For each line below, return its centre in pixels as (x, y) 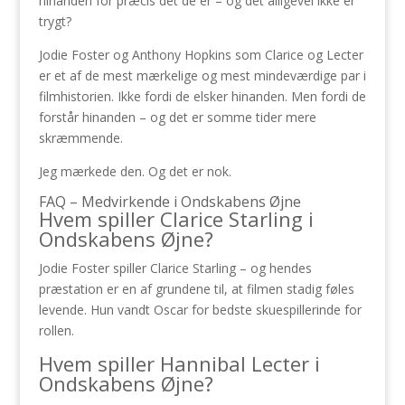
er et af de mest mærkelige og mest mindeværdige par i (202, 75)
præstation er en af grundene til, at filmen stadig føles (196, 289)
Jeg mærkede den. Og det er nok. (135, 171)
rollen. (56, 330)
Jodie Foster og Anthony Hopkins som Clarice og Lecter (201, 55)
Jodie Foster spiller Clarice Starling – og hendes (175, 268)
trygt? (55, 21)
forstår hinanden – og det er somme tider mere (177, 117)
